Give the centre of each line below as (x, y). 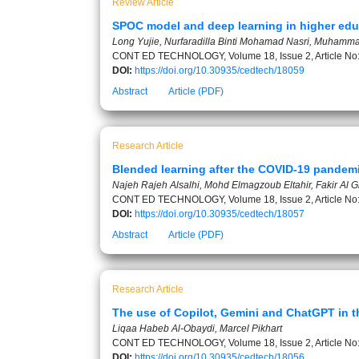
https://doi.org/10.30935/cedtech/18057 (220, 214)
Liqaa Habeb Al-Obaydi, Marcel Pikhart (197, 329)
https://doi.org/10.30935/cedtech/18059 (220, 71)
